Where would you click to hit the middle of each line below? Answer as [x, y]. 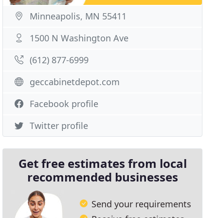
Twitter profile [59, 126]
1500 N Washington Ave [79, 38]
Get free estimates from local [102, 163]
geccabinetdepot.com [75, 82]
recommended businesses [102, 177]
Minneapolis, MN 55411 [78, 16]
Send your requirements [142, 204]
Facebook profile [64, 104]
